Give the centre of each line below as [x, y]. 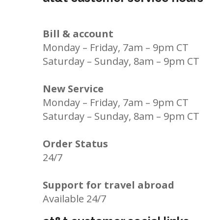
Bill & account [78, 34]
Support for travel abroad [109, 185]
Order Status [75, 144]
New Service [73, 89]
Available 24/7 [74, 199]
